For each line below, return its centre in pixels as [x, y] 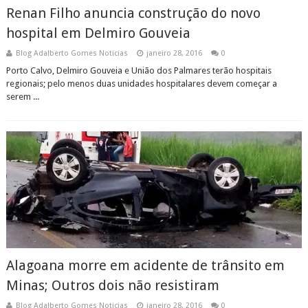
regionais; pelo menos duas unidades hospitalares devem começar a [141, 84]
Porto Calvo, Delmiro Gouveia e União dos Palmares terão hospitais [139, 70]
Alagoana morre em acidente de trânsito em [145, 265]
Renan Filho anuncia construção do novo [133, 13]
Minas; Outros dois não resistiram [112, 285]
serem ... [22, 97]
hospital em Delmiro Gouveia [98, 33]
